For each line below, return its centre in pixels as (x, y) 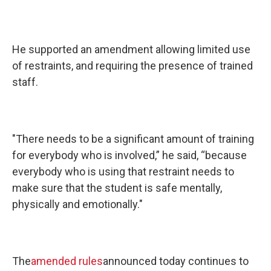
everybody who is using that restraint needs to (123, 171)
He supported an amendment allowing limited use (131, 49)
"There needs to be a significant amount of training (133, 139)
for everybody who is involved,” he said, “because (129, 155)
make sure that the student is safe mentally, (117, 188)
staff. (25, 82)
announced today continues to (176, 261)
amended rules (67, 261)
